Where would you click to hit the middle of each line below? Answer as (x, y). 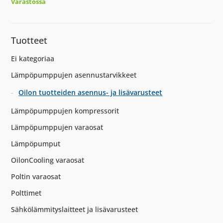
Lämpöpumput (36, 143)
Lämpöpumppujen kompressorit (65, 111)
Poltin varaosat (36, 176)
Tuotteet (29, 40)
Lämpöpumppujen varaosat (57, 127)
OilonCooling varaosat (48, 160)
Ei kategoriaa (33, 58)
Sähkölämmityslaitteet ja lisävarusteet (75, 209)
